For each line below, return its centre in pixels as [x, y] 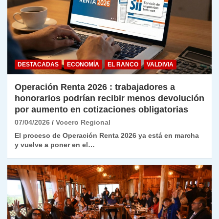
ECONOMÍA [83, 64]
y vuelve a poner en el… [55, 144]
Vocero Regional [83, 122]
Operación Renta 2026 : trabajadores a [95, 87]
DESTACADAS [38, 64]
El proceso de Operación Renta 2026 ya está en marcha [107, 135]
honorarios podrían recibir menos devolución [109, 98]
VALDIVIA [160, 64]
